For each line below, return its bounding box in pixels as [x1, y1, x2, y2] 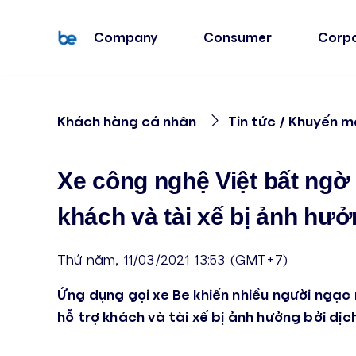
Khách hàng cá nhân [57, 112, 196, 130]
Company [93, 29, 157, 45]
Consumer [203, 29, 273, 45]
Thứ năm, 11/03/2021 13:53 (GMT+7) [57, 250, 288, 268]
